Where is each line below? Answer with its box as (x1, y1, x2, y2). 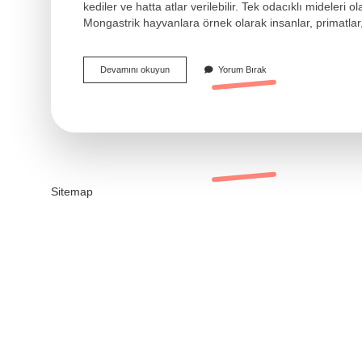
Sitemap (51, 184, 93, 198)
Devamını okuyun (100, 64, 170, 74)
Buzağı (169, 63, 196, 74)
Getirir (169, 87, 193, 98)
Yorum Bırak (218, 64, 267, 74)
